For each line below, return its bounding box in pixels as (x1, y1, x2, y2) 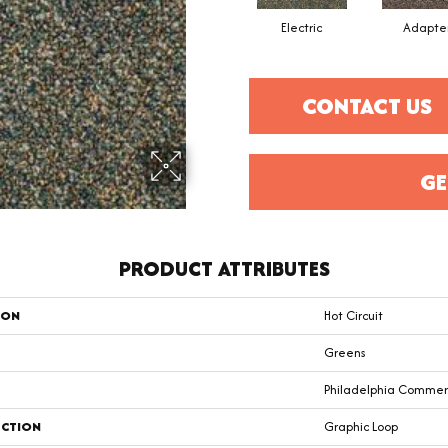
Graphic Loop (324, 417, 398, 437)
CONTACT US (302, 90, 433, 123)
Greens (324, 343, 366, 363)
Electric (281, 18, 322, 38)
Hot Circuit (324, 306, 383, 326)
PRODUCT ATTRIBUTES (118, 254, 330, 284)
